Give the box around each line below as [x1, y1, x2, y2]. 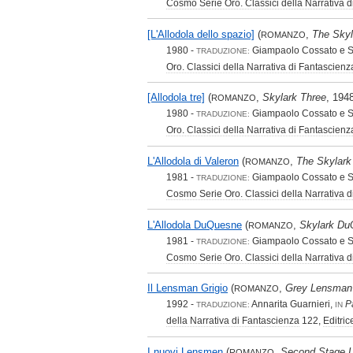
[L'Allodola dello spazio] [147, 28, 255, 40]
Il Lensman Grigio [147, 282, 228, 295]
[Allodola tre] [147, 91, 205, 104]
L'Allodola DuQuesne [147, 218, 242, 231]
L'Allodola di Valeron [147, 155, 239, 168]
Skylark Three [262, 91, 326, 104]
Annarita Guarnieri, [250, 299, 335, 310]
